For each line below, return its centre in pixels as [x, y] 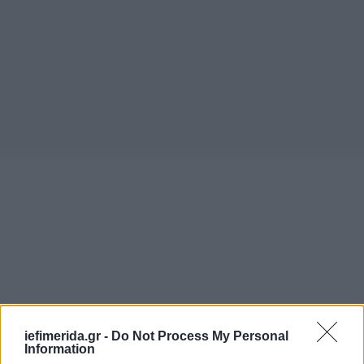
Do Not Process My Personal [200, 336]
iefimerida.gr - [68, 336]
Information [60, 349]
